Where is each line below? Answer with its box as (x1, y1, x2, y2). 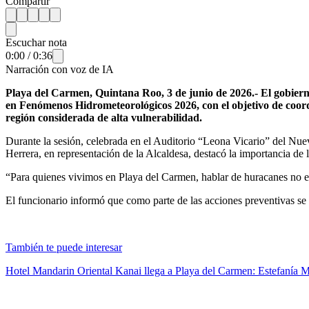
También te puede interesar (6, 241, 122, 253)
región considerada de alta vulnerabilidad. (6, 111, 202, 123)
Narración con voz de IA (6, 63, 114, 75)
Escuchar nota (6, 36, 67, 48)
